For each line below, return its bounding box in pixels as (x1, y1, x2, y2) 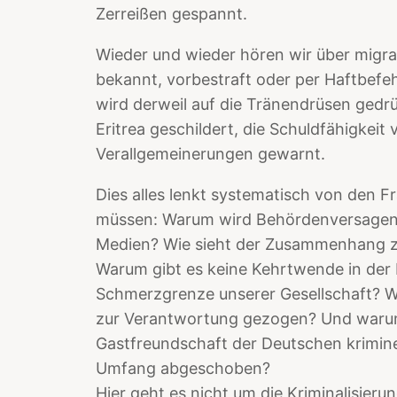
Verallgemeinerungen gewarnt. (96, 144, 325, 163)
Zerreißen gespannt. (96, 4, 247, 23)
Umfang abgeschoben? (96, 358, 270, 378)
